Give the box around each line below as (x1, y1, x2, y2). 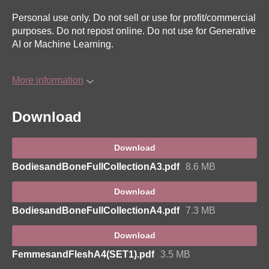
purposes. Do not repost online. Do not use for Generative (12, 26, 256, 36)
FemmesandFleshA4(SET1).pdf (12, 249, 154, 259)
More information (12, 75, 83, 85)
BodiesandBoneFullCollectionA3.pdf (12, 161, 180, 172)
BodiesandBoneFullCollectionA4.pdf (12, 205, 180, 216)
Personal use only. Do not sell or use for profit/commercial (12, 13, 256, 23)
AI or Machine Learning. (12, 39, 113, 49)
